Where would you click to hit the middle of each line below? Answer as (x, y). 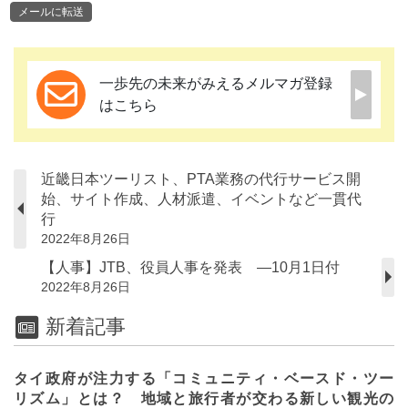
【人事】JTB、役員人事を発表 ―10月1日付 (190, 267)
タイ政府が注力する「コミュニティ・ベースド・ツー (204, 379)
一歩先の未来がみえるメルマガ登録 (216, 83)
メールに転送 (51, 11)
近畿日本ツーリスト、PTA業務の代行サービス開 (201, 178)
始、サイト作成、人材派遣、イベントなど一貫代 (201, 199)
